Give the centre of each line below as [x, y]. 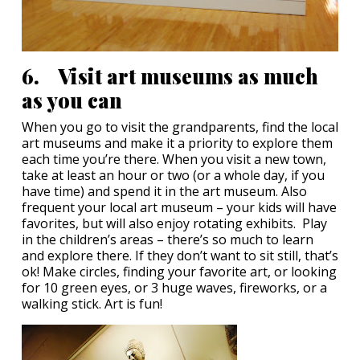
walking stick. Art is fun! [92, 303]
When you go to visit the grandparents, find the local [180, 127]
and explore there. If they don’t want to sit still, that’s [180, 255]
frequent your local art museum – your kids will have [179, 207]
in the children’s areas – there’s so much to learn [168, 239]
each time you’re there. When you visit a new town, [174, 159]
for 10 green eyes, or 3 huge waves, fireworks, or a [174, 287]
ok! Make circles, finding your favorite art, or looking [179, 271]
